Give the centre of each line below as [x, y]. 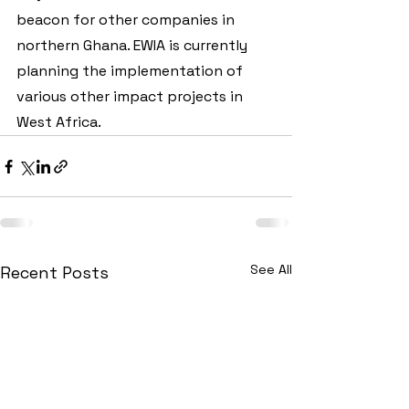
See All [271, 270]
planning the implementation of [131, 71]
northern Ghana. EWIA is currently [134, 46]
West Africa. [59, 122]
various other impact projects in [131, 97]
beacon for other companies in [127, 20]
